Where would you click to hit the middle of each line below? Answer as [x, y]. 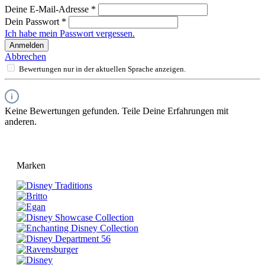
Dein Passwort [33, 22]
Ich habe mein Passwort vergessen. [70, 34]
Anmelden [27, 46]
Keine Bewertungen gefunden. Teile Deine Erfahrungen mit [117, 111]
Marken [31, 166]
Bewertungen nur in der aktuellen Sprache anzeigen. [102, 69]
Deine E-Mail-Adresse [48, 9]
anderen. [21, 122]
